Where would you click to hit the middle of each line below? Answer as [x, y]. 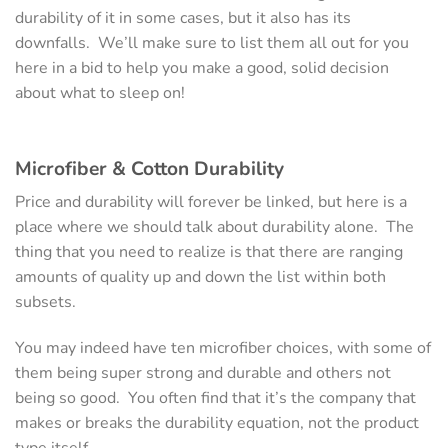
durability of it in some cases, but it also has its [183, 17]
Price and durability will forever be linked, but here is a [211, 202]
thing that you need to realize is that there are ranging [209, 252]
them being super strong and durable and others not [203, 372]
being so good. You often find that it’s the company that [215, 397]
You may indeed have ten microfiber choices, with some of [223, 347]
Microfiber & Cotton [104, 168]
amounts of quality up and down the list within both [200, 277]
